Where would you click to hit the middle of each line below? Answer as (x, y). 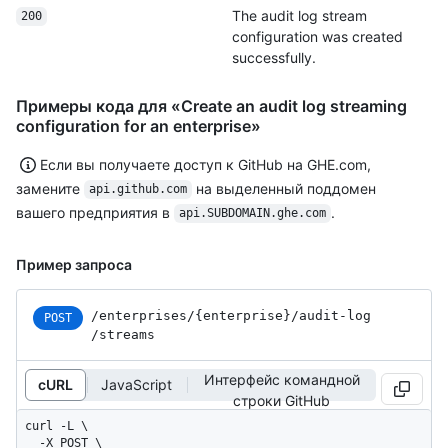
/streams (123, 334)
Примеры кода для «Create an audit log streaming (211, 105)
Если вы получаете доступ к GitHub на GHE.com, (205, 164)
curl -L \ (56, 425)
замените (50, 188)
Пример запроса (74, 264)
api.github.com (137, 189)
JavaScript (136, 385)
